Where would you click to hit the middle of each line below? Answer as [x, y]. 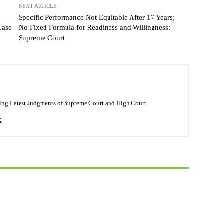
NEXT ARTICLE [37, 6]
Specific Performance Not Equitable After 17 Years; [96, 17]
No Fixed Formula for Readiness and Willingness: [94, 27]
